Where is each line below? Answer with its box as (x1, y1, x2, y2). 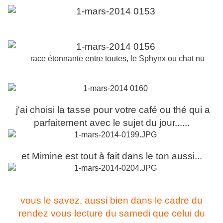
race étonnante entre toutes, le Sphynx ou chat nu (30, 54, 205, 63)
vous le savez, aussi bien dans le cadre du (20, 195, 203, 206)
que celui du (152, 208, 205, 219)
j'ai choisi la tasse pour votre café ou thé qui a (13, 105, 210, 115)
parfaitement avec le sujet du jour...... (33, 117, 190, 128)
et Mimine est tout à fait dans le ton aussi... (21, 151, 202, 162)
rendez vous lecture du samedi (18, 208, 150, 219)
